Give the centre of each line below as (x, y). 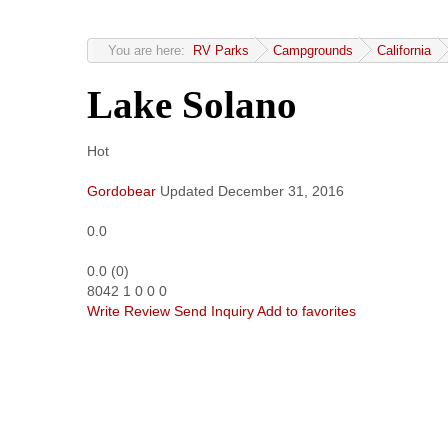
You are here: (150, 51)
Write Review (128, 310)
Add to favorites (306, 310)
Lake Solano (192, 105)
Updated (187, 190)
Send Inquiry (214, 310)
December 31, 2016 (281, 190)
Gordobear (121, 190)
